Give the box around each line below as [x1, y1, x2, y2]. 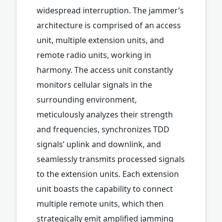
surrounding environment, [37, 94, 137, 105]
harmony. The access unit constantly [37, 64, 173, 75]
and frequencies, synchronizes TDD [37, 123, 169, 135]
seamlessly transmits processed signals [37, 153, 185, 165]
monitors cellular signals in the [37, 79, 152, 90]
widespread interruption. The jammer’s [37, 4, 184, 16]
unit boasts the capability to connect [37, 183, 173, 194]
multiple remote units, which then [37, 198, 164, 209]
